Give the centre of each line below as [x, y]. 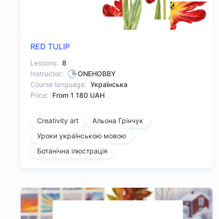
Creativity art [58, 121]
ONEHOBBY [97, 74]
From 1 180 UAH [78, 95]
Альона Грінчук [118, 121]
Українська [109, 85]
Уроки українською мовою [82, 136]
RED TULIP [50, 47]
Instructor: [47, 74]
